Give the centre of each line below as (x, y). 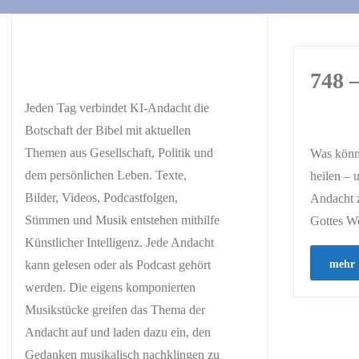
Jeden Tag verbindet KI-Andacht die (117, 108)
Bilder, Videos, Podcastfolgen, (101, 198)
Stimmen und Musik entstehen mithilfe (122, 220)
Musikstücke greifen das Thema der (115, 310)
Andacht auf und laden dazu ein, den (118, 333)
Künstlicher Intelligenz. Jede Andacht (119, 243)
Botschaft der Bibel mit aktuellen (108, 131)
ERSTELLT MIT (269, 146)
